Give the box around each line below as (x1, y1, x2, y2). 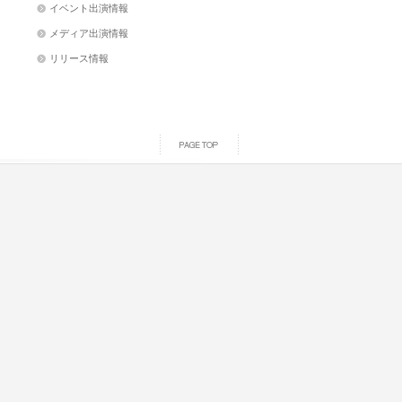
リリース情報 (49, 53, 109, 64)
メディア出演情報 (49, 28, 128, 39)
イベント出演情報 (49, 3, 128, 13)
